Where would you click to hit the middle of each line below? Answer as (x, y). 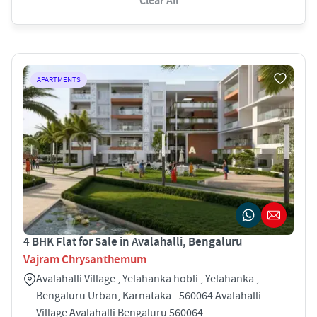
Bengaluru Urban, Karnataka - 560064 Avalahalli (149, 295)
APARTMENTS (59, 80)
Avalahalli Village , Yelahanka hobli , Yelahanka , (148, 278)
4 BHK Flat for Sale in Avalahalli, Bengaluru (133, 242)
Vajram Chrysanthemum (85, 259)
